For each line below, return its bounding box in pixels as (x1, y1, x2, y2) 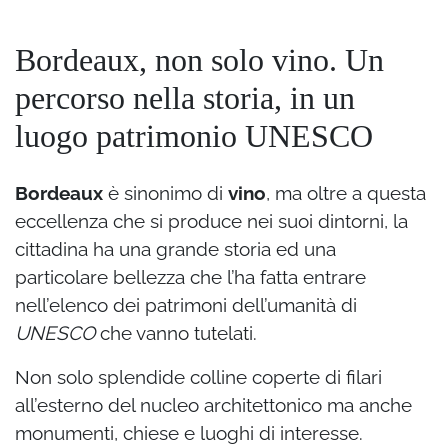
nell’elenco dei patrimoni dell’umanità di (15, 294, 357, 317)
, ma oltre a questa (266, 182, 426, 205)
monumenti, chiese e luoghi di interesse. (15, 422, 363, 445)
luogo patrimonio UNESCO (15, 118, 373, 155)
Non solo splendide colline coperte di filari (15, 366, 382, 389)
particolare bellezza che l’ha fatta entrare (15, 266, 366, 289)
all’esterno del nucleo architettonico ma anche (15, 394, 412, 417)
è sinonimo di (103, 182, 228, 205)
